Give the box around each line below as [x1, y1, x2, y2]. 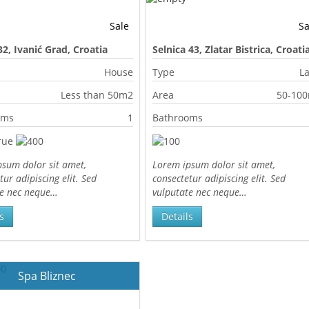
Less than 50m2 [60, 88, 133, 101]
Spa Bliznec [18, 268, 79, 283]
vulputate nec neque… [152, 186, 248, 199]
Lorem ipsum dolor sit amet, [152, 158, 276, 171]
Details [161, 210, 194, 223]
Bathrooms [152, 111, 203, 124]
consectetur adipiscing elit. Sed [152, 172, 286, 185]
